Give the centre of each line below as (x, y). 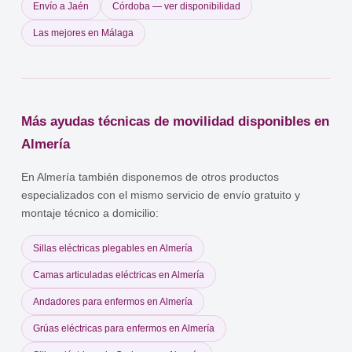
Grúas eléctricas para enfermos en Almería (124, 329)
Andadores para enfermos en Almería (113, 302)
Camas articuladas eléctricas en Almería (119, 275)
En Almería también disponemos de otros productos (150, 178)
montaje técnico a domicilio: (90, 214)
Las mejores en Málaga (84, 33)
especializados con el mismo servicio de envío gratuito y (161, 196)
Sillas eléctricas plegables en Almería (113, 249)
